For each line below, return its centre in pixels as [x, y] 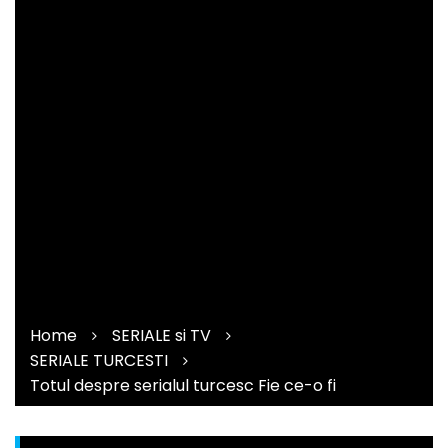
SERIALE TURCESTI [99, 360]
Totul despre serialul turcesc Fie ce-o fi [183, 385]
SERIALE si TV [161, 335]
